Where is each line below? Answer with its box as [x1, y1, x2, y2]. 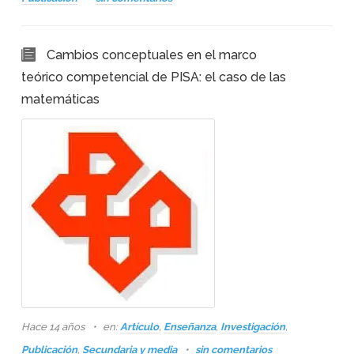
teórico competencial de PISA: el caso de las [21, 70, 286, 85]
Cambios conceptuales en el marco [46, 47, 257, 62]
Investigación [220, 321, 285, 333]
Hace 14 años [21, 321, 87, 333]
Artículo [119, 321, 159, 333]
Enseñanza [163, 321, 216, 333]
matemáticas [21, 92, 100, 107]
